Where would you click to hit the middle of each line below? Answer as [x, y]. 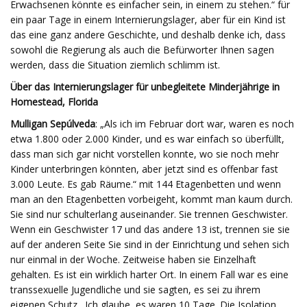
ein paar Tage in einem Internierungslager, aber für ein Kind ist [148, 20]
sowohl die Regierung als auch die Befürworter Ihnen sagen [142, 50]
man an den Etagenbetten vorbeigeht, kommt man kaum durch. [151, 199]
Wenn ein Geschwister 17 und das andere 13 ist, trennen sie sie [150, 229]
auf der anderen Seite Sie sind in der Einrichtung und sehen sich [150, 244]
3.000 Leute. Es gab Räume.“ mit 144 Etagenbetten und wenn [146, 184]
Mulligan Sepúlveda [53, 124]
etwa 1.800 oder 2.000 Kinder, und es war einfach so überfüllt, [147, 139]
